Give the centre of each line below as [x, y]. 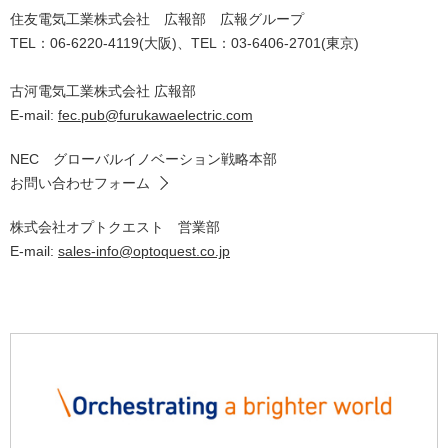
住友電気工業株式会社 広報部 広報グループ [157, 19]
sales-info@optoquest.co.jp [144, 251]
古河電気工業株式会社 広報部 [103, 91]
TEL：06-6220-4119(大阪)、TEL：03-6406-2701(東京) [184, 43]
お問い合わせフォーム [80, 183]
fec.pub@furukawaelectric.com [155, 115]
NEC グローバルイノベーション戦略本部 [143, 159]
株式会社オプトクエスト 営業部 [115, 227]
